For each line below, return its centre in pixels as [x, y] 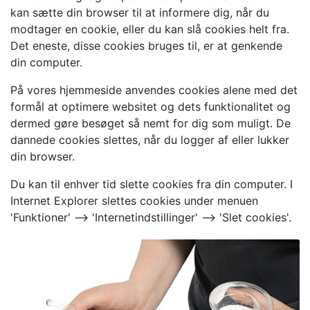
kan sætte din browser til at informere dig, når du [140, 12]
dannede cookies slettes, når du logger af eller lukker [150, 140]
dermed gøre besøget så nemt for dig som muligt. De [151, 123]
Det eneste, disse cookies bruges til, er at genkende [146, 46]
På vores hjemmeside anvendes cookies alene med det [154, 90]
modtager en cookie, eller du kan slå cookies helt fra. [150, 29]
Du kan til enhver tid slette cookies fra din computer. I [152, 184]
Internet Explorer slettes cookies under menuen [134, 201]
